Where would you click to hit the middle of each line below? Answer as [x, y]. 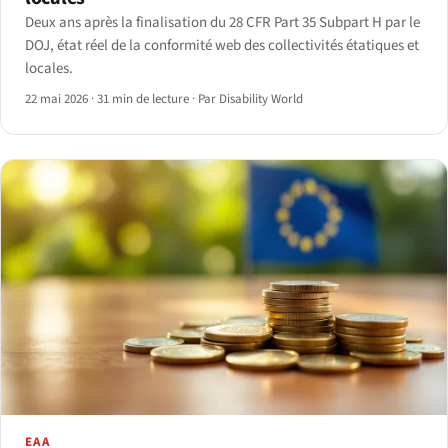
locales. [49, 69]
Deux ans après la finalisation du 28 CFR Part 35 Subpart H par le [222, 23]
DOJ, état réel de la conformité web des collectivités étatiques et [222, 46]
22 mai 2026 [58, 99]
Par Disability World [250, 99]
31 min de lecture [143, 99]
